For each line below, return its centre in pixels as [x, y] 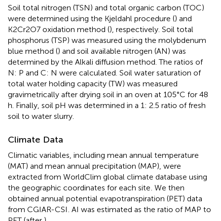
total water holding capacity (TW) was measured [93, 83]
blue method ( [33, 51]
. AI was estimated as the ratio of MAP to [140, 209]
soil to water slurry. [41, 116]
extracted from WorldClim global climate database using [108, 177]
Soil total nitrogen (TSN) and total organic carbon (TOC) [106, 7]
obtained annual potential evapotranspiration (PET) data [105, 198]
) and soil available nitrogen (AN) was [122, 51]
